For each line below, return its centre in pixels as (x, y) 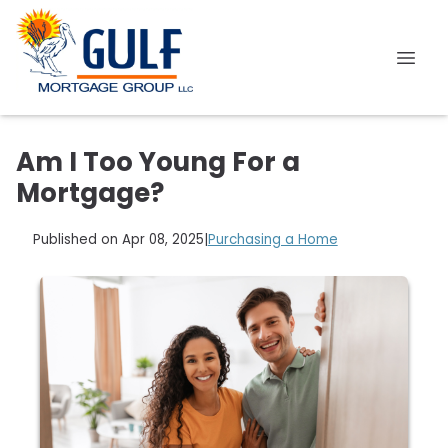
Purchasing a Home (272, 240)
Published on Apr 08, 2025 (118, 240)
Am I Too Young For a (158, 162)
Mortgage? (90, 193)
